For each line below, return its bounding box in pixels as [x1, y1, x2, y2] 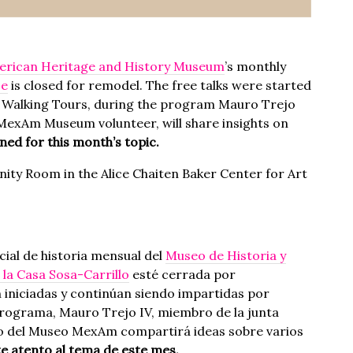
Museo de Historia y [165, 247, 286, 263]
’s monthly [225, 58, 286, 74]
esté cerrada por [129, 266, 236, 282]
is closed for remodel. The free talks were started [8, 77, 311, 93]
